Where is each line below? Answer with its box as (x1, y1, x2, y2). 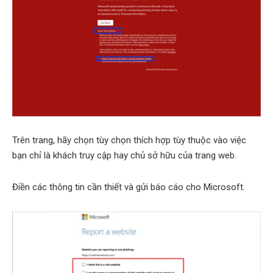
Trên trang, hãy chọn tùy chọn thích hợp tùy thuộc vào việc (12, 135, 246, 146)
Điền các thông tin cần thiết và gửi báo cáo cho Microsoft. (12, 182, 245, 193)
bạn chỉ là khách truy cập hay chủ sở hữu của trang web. (12, 150, 236, 161)
